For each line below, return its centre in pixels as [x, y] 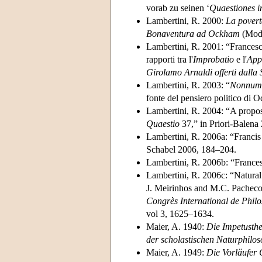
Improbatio [213, 59]
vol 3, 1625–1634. [180, 213]
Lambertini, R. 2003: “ [188, 85]
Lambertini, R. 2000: [186, 20]
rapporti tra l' [170, 59]
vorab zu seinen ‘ [178, 8]
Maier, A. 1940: [176, 226]
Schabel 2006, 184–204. [191, 149]
